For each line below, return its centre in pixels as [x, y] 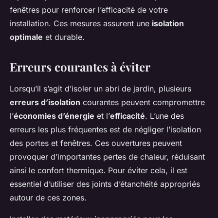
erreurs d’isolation [45, 102]
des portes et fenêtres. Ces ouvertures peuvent [96, 143]
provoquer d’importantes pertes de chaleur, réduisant [107, 157]
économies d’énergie [54, 116]
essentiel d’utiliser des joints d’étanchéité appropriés [105, 184]
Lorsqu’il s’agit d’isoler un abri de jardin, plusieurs [100, 89]
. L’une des [164, 116]
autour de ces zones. [48, 198]
